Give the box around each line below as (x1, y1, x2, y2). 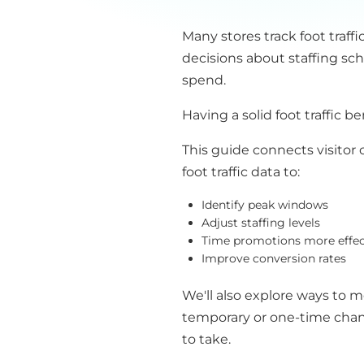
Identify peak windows (201, 197, 328, 212)
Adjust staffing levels (201, 215, 320, 230)
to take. (182, 331, 231, 347)
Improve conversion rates (201, 251, 346, 266)
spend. (182, 72, 226, 88)
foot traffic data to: (182, 164, 300, 180)
